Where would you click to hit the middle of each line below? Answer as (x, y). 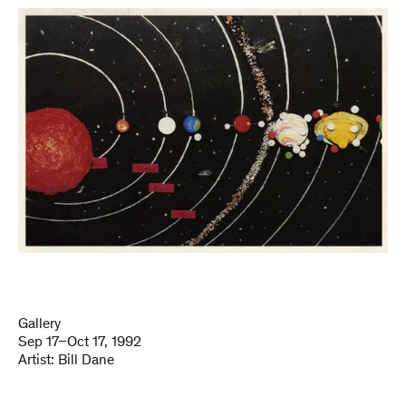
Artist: (38, 361)
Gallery (39, 324)
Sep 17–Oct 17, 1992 (80, 343)
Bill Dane (86, 361)
